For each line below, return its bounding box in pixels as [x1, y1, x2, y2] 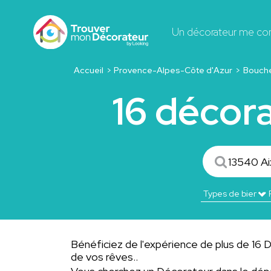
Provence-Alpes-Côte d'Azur [114, 65, 233, 76]
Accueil [73, 65, 103, 76]
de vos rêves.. [71, 250, 138, 264]
